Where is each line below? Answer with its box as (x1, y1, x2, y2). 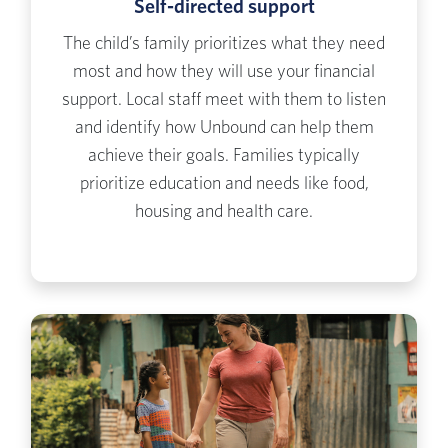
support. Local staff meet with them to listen (62, 91, 386, 110)
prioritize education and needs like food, (79, 175, 369, 194)
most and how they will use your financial (73, 63, 375, 82)
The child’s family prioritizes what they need (63, 35, 385, 54)
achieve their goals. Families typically (88, 147, 360, 166)
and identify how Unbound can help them (74, 119, 374, 138)
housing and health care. (135, 203, 313, 222)
